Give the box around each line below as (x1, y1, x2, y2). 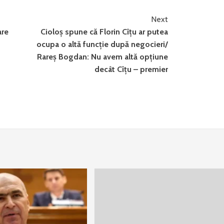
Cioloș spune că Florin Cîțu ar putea (40, 27, 168, 36)
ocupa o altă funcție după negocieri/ (36, 39, 168, 49)
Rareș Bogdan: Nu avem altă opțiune (37, 52, 168, 61)
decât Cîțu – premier (94, 64, 168, 74)
